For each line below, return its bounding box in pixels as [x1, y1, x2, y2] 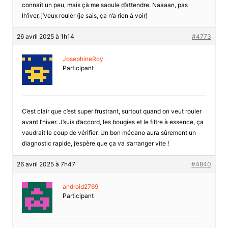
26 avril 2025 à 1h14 [16, 32, 74, 40]
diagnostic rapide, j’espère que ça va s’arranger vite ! [21, 139, 169, 147]
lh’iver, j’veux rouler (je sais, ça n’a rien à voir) [21, 11, 148, 19]
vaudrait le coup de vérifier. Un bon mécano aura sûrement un [21, 128, 196, 136]
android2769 [62, 182, 98, 190]
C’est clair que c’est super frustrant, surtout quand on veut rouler [21, 107, 202, 115]
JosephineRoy [62, 54, 103, 63]
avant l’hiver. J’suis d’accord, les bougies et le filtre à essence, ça [21, 118, 204, 126]
